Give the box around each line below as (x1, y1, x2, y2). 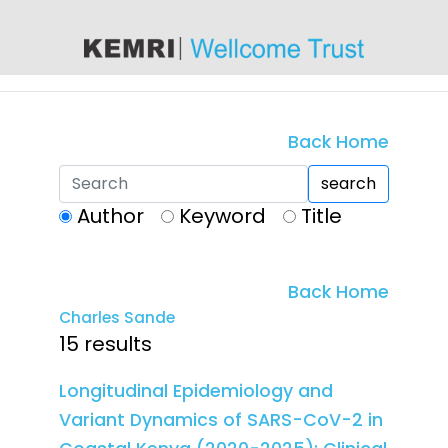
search (321, 171, 376, 195)
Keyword (179, 202, 266, 231)
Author (77, 202, 144, 231)
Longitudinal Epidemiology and (59, 379, 333, 404)
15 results (59, 330, 152, 359)
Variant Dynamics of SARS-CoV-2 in (59, 408, 383, 433)
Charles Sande (59, 307, 175, 329)
